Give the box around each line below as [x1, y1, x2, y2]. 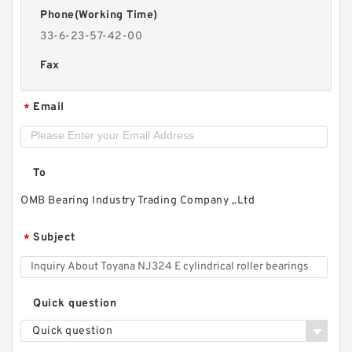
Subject [33, 230, 76, 244]
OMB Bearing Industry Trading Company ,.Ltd [20, 193, 255, 207]
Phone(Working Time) [40, 8, 158, 22]
